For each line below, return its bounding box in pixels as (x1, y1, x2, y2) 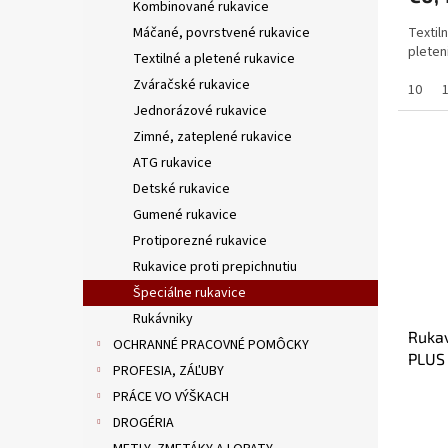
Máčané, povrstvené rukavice (133, 23, 310, 44)
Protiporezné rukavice (133, 231, 267, 252)
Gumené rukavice (133, 205, 237, 226)
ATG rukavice (133, 153, 212, 174)
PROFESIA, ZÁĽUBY (113, 361, 224, 382)
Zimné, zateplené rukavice (133, 127, 292, 148)
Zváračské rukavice (133, 75, 250, 96)
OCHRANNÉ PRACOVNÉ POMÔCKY (113, 335, 309, 356)
